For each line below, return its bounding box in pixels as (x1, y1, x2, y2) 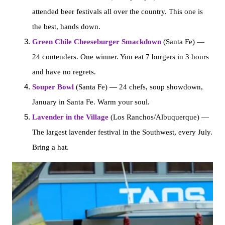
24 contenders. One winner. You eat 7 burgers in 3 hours (32, 52, 209, 61)
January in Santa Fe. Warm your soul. (32, 97, 150, 106)
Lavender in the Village (32, 113, 108, 121)
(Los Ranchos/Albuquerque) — (108, 113, 209, 121)
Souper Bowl (32, 82, 74, 91)
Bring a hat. (32, 143, 69, 151)
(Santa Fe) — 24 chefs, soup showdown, (74, 82, 203, 91)
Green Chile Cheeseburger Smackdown (32, 37, 161, 46)
